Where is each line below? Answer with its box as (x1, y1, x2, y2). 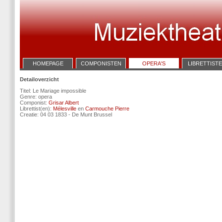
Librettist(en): (20, 106, 53, 111)
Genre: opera (20, 94, 52, 100)
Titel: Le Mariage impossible (20, 88, 86, 94)
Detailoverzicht (20, 76, 59, 82)
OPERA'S (142, 60, 166, 66)
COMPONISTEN (80, 60, 121, 66)
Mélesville (53, 106, 76, 111)
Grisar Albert (49, 100, 79, 106)
